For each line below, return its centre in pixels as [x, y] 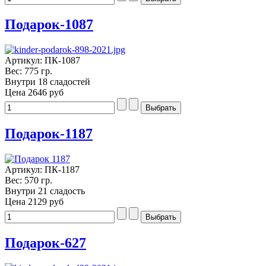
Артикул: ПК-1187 [42, 169]
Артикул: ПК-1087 [42, 60]
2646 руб [46, 92]
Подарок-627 [45, 243]
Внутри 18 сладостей [47, 81]
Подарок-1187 [49, 133]
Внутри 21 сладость [45, 191]
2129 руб [46, 201]
